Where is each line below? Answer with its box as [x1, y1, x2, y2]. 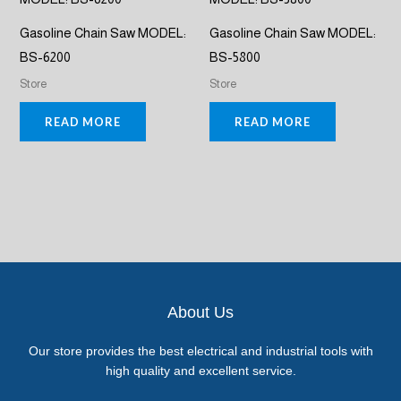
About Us [167, 303, 234, 322]
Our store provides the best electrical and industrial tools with [28, 344, 373, 359]
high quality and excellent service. [105, 363, 296, 379]
